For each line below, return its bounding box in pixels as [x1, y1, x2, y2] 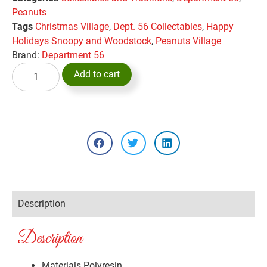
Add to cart [74, 68, 120, 80]
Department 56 [42, 49, 104, 61]
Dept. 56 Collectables [113, 20, 202, 32]
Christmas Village [35, 20, 109, 32]
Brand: [12, 49, 42, 61]
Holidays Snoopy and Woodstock [12, 35, 151, 46]
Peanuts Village [156, 35, 221, 46]
